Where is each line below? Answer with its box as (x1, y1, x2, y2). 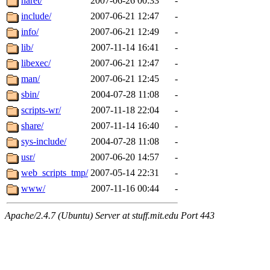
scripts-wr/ (21, 104, 61, 115)
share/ (21, 120, 43, 131)
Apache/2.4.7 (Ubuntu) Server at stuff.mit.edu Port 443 (5, 210, 215, 221)
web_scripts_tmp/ (21, 167, 88, 178)
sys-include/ (21, 136, 66, 146)
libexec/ (21, 57, 51, 68)
